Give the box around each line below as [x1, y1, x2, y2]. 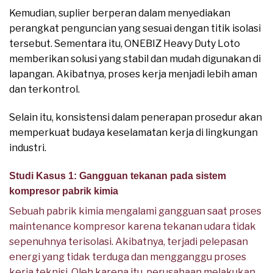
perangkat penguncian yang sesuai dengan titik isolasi [9, 23, 261, 35]
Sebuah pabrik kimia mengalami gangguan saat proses [9, 205, 261, 217]
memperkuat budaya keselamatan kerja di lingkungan [9, 127, 258, 139]
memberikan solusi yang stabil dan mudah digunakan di [9, 53, 261, 65]
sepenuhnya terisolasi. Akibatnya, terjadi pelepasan [9, 235, 248, 247]
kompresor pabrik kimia [9, 185, 118, 196]
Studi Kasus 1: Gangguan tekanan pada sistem [9, 170, 226, 181]
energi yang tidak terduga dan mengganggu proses [9, 250, 246, 263]
